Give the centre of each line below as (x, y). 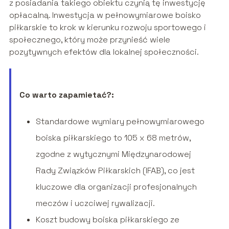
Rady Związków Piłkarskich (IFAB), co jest (115, 171)
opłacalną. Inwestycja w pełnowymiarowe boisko (105, 15)
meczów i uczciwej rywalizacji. (95, 203)
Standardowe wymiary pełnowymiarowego (120, 122)
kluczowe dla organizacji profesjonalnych (116, 187)
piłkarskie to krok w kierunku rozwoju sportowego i (107, 28)
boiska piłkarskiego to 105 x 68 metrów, (113, 138)
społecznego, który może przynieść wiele (89, 40)
